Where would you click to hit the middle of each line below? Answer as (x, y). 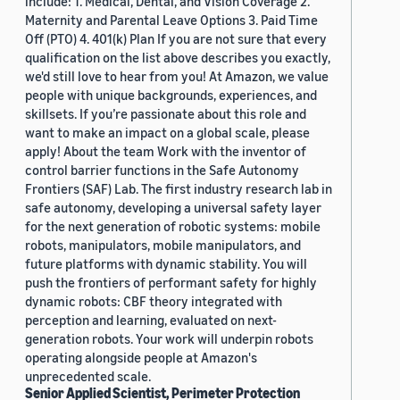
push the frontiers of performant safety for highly (171, 283)
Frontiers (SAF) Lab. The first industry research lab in (179, 189)
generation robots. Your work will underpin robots (169, 339)
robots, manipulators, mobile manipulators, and (163, 245)
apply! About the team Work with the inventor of (166, 151)
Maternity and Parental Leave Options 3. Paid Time (171, 20)
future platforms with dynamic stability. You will (166, 264)
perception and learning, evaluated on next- (151, 320)
